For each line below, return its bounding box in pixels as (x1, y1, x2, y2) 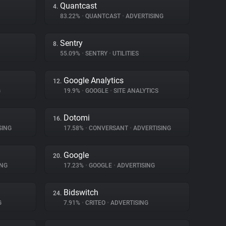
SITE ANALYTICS (112, 87, 158, 94)
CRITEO (84, 199, 107, 206)
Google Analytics (64, 76, 124, 85)
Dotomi (64, 113, 90, 123)
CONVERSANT (87, 125, 130, 132)
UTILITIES (111, 50, 139, 57)
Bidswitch (64, 188, 98, 197)
